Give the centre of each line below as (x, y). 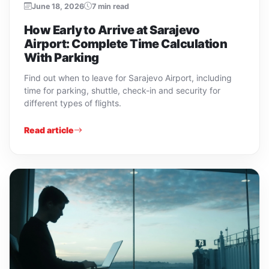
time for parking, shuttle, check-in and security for (122, 90)
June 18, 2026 (58, 6)
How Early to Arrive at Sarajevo (112, 30)
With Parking (62, 57)
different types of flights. (73, 103)
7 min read (110, 6)
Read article (49, 130)
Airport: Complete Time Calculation (126, 44)
